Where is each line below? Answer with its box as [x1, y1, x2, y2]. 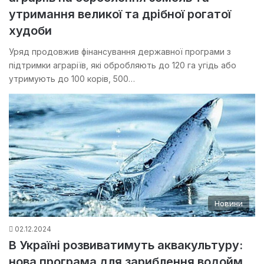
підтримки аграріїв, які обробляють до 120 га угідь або [9, 60, 236, 71]
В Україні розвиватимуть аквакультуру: [9, 238, 243, 253]
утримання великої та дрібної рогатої [9, 7, 231, 22]
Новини [214, 199, 243, 209]
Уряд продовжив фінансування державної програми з [9, 47, 231, 57]
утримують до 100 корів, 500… [9, 74, 135, 84]
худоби [9, 24, 52, 38]
